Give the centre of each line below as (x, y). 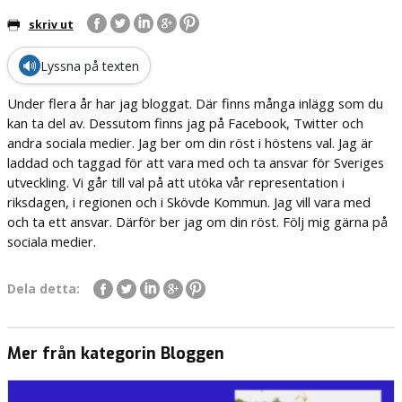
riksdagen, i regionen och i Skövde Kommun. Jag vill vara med (188, 202)
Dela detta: (43, 289)
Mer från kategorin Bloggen (115, 354)
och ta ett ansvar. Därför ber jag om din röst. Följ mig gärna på (197, 222)
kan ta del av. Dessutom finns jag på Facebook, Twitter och (185, 123)
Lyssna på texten (89, 66)
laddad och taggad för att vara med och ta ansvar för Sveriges (195, 163)
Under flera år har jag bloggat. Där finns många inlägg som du (195, 104)
